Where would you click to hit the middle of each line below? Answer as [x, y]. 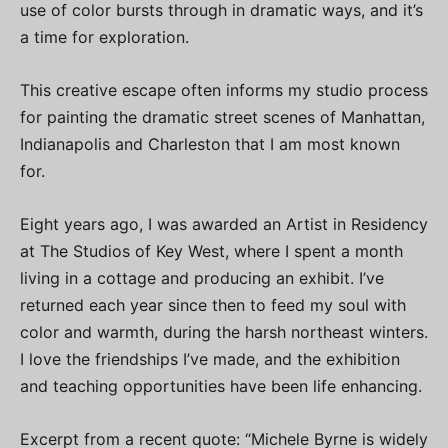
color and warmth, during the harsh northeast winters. [224, 331]
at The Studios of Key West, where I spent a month [211, 250]
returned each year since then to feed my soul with [213, 304]
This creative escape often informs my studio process [224, 89]
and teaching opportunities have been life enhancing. [221, 385]
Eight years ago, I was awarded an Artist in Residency [224, 223]
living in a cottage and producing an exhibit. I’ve [202, 277]
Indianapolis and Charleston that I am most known [210, 143]
